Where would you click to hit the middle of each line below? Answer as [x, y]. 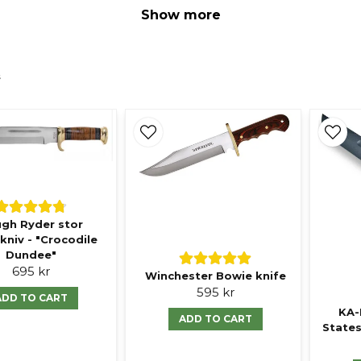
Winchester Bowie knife [215, 276]
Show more [180, 15]
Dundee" [31, 255]
